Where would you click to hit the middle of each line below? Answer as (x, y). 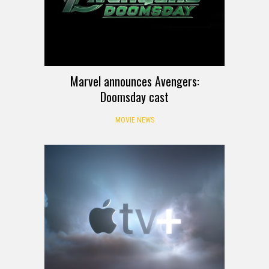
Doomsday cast (134, 96)
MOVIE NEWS (134, 120)
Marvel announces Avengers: (134, 81)
